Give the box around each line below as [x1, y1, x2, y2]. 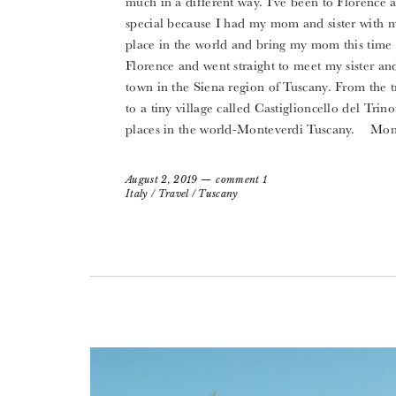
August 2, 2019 [126, 173, 198, 187]
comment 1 [216, 173, 268, 187]
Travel [157, 187, 189, 201]
